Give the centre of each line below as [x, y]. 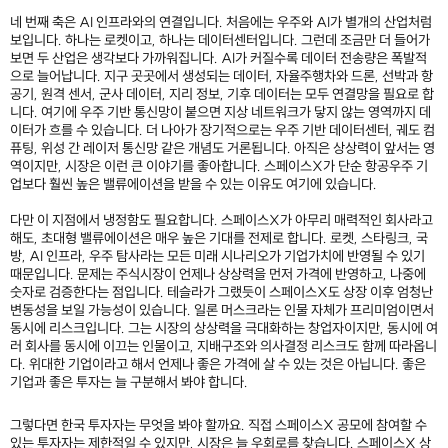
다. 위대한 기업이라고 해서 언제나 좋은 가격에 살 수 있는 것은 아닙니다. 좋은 [218, 364]
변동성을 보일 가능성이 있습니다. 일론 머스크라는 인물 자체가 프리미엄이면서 [222, 310]
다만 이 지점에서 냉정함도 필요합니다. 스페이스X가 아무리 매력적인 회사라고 [221, 220]
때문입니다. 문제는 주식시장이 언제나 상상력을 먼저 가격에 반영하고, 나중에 [218, 274]
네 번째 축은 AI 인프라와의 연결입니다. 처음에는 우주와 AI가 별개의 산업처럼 [221, 22]
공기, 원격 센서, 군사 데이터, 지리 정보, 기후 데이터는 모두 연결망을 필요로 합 [222, 94]
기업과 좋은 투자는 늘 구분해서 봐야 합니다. [129, 382]
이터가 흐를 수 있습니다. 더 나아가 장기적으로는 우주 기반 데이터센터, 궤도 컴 [222, 130]
